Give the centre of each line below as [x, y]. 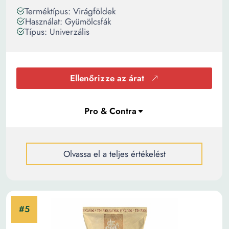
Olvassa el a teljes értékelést [114, 154]
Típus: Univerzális [57, 32]
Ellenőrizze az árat [107, 78]
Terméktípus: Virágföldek [70, 11]
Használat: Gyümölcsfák [68, 21]
